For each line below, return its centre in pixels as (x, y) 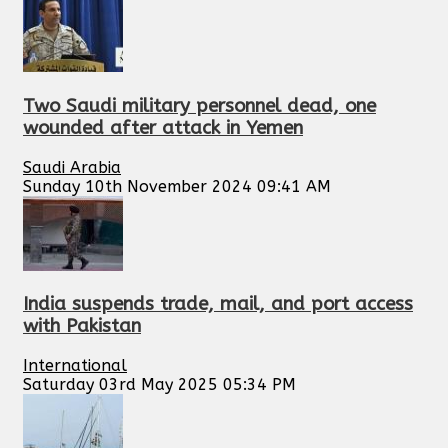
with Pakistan (82, 326)
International (75, 366)
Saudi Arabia (72, 167)
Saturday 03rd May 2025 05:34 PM (159, 385)
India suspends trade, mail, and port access (218, 304)
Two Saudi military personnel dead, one (199, 106)
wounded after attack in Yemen (163, 128)
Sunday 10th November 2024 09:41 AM (177, 186)
